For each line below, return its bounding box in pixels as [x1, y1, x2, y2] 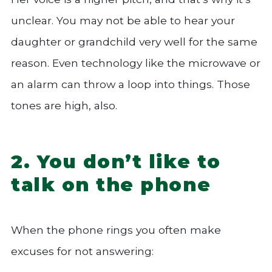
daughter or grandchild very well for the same [11, 35, 257, 48]
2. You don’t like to [11, 150, 221, 173]
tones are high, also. [11, 98, 117, 112]
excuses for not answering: [11, 244, 154, 257]
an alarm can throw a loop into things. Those [11, 77, 250, 90]
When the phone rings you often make [11, 223, 221, 236]
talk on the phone [11, 173, 211, 196]
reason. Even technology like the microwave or [11, 56, 260, 69]
